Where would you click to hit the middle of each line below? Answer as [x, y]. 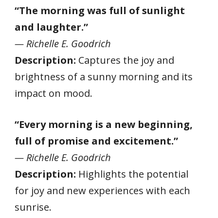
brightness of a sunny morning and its [104, 76]
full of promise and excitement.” [96, 141]
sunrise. [33, 207]
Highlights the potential [132, 174]
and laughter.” [51, 27]
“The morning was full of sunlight [100, 10]
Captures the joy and [125, 60]
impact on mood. [54, 93]
